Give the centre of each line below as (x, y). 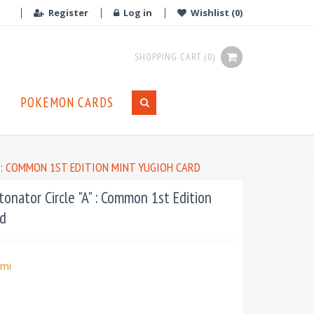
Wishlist (209, 13)
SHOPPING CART (168, 57)
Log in (137, 13)
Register (67, 13)
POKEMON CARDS (67, 102)
